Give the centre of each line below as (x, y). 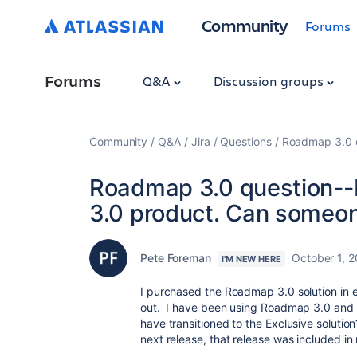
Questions (246, 141)
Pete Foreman (176, 258)
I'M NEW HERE (251, 259)
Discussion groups (270, 81)
